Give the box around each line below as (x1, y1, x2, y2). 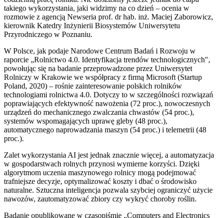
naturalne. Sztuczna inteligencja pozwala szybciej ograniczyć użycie (4, 185, 213, 194)
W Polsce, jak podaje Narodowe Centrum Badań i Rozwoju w (4, 46, 196, 55)
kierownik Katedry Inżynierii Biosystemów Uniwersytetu (4, 21, 180, 30)
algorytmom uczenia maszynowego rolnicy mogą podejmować (4, 168, 196, 177)
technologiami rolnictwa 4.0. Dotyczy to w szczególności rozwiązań (4, 90, 213, 99)
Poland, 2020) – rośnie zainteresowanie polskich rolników (4, 81, 182, 90)
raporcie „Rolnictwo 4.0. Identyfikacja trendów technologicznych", (4, 55, 210, 64)
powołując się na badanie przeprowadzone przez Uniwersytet (4, 64, 192, 73)
